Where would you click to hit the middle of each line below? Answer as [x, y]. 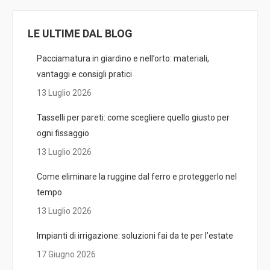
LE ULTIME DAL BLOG [80, 33]
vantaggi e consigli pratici [84, 74]
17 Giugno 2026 [66, 254]
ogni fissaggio [63, 133]
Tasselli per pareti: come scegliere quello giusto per [133, 118]
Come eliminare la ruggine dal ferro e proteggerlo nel [137, 177]
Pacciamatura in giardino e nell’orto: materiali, [123, 58]
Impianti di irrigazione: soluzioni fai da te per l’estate [135, 236]
